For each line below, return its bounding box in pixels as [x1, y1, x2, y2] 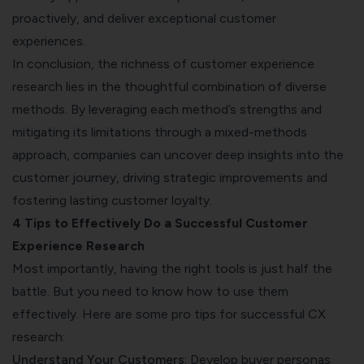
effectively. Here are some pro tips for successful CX [12, 306, 326, 323]
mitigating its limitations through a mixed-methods [12, 124, 307, 141]
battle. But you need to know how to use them [12, 284, 288, 300]
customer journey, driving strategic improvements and [12, 170, 327, 186]
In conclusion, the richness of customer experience [12, 56, 314, 72]
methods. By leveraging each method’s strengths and [12, 102, 322, 118]
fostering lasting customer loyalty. [12, 193, 212, 209]
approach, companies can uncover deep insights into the [12, 147, 344, 163]
